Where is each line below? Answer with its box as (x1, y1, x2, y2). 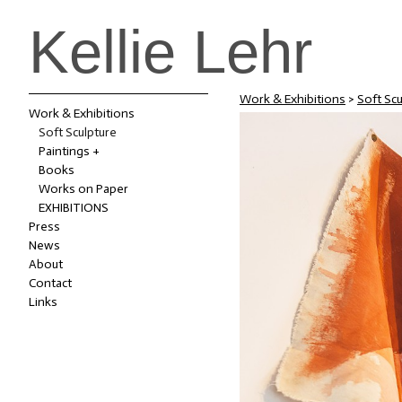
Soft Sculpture (38, 124, 117, 140)
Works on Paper (38, 180, 128, 197)
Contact (29, 275, 72, 291)
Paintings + (38, 143, 100, 159)
